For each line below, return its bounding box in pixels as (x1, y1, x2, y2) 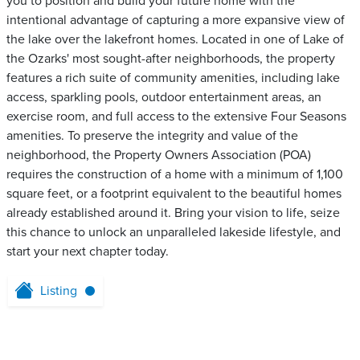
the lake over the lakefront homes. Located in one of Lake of (6, 31, 344, 47)
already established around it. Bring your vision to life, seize (6, 205, 340, 221)
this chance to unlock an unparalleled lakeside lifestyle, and (6, 224, 341, 240)
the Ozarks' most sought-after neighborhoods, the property (6, 51, 335, 67)
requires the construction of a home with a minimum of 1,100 (6, 166, 343, 182)
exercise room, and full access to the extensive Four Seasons (6, 108, 346, 125)
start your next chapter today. (6, 243, 169, 260)
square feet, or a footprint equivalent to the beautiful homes (6, 186, 342, 202)
